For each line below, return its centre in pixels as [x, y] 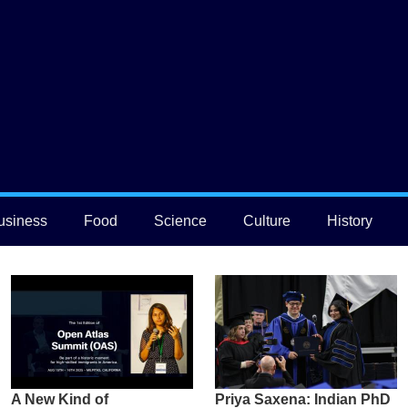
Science [181, 220]
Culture [267, 220]
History [350, 220]
